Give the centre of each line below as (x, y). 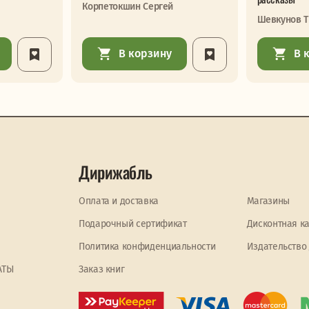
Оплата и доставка (119, 201)
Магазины (268, 201)
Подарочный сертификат (133, 224)
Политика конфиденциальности (147, 247)
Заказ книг (102, 269)
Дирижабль (116, 172)
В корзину (146, 53)
